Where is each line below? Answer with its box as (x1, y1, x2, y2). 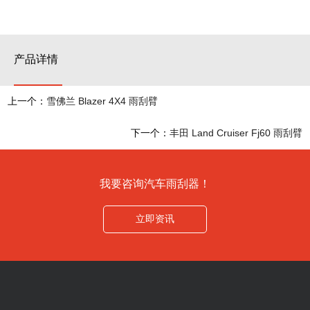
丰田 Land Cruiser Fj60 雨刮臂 (169, 129, 302, 140)
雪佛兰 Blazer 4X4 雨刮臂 (46, 97, 158, 108)
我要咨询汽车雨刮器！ (100, 179, 210, 191)
